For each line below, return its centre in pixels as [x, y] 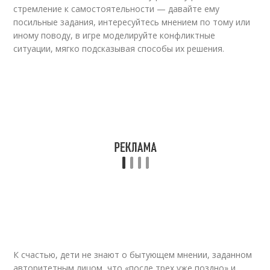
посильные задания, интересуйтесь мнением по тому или [132, 22]
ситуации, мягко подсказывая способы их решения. [119, 49]
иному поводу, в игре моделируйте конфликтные [115, 35]
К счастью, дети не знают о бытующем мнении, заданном [133, 255]
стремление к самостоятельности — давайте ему [117, 9]
